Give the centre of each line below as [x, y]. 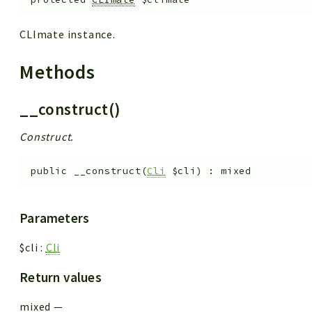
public [49, 171]
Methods [60, 72]
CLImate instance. [68, 34]
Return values [61, 277]
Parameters [55, 218]
